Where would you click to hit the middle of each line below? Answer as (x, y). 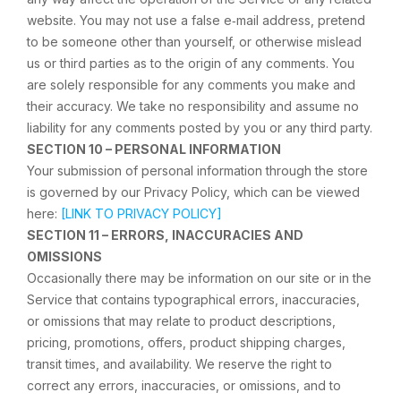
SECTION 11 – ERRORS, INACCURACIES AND (165, 235)
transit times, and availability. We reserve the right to (179, 364)
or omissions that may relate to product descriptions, (181, 321)
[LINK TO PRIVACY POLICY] (141, 213)
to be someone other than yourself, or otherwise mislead (194, 42)
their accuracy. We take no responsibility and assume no (193, 106)
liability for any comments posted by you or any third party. (200, 128)
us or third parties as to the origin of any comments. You (191, 63)
